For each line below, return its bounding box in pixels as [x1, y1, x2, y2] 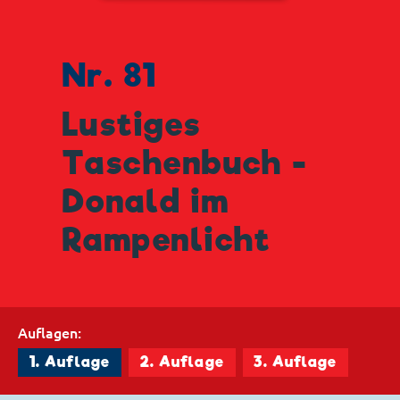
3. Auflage [254, 354, 337, 371]
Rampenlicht [62, 221, 271, 259]
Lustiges [62, 105, 202, 144]
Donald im [62, 182, 230, 221]
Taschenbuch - [62, 144, 308, 182]
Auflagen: [18, 324, 81, 341]
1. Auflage [29, 354, 110, 371]
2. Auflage [139, 354, 224, 371]
